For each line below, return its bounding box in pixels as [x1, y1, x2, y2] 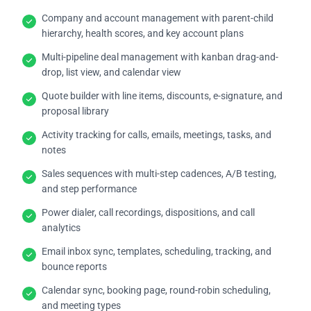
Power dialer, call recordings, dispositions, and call [42, 206, 255, 218]
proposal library [42, 105, 109, 117]
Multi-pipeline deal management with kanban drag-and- [42, 51, 278, 62]
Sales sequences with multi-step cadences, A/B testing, [42, 167, 276, 179]
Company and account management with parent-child [42, 12, 274, 24]
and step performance [42, 183, 137, 194]
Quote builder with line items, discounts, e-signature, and [42, 90, 283, 101]
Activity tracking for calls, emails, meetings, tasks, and [42, 128, 271, 140]
